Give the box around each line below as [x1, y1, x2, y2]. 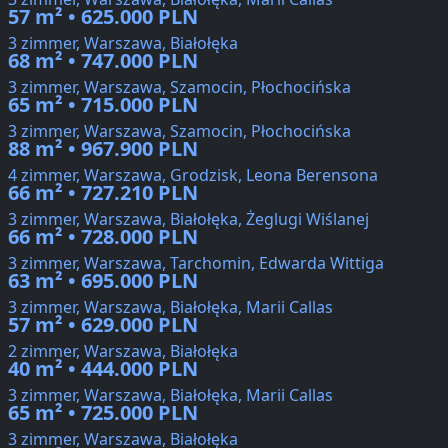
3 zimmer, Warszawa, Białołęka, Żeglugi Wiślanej [8, 208, 369, 231]
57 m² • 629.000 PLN [8, 311, 198, 339]
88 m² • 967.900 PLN [8, 135, 198, 163]
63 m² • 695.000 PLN [8, 267, 198, 295]
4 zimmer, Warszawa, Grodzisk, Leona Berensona [8, 164, 378, 187]
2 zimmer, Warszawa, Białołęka [8, 340, 238, 363]
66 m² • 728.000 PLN [8, 223, 198, 251]
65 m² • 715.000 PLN [8, 91, 198, 119]
